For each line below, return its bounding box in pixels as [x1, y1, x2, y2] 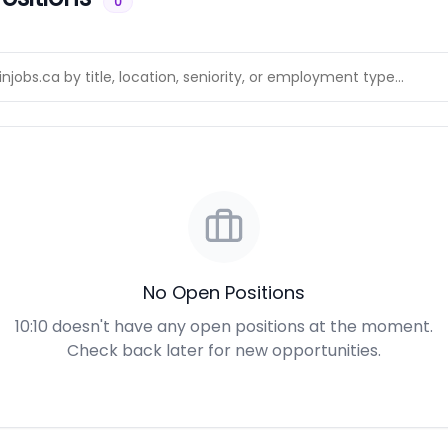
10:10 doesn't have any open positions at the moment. [15, 315, 433, 338]
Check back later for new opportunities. [67, 339, 381, 362]
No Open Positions [143, 280, 305, 305]
